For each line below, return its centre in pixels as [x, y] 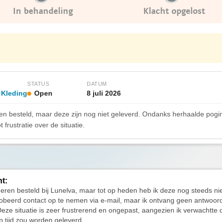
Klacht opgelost [174, 11]
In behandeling [43, 11]
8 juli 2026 [104, 93]
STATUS [38, 84]
